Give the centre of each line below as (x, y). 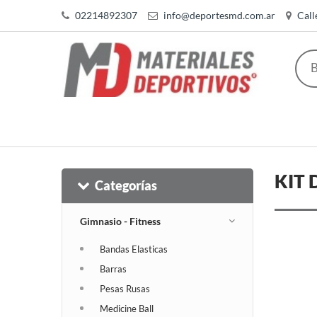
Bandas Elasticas (134, 249)
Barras (113, 269)
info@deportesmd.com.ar (219, 15)
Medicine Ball (127, 308)
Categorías (126, 185)
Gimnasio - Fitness (120, 221)
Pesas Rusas (125, 288)
